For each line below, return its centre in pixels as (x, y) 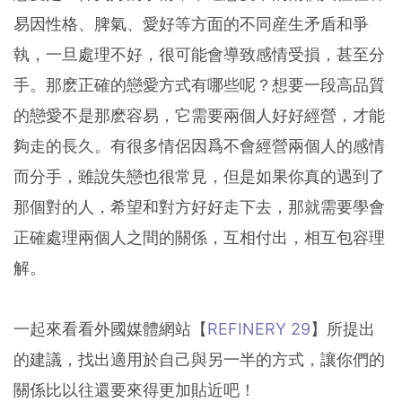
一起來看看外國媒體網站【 (110, 329)
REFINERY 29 (259, 329)
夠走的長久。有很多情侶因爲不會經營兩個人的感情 (199, 146)
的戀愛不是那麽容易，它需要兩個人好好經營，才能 (199, 116)
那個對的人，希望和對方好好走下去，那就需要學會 (199, 207)
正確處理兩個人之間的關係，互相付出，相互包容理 (199, 238)
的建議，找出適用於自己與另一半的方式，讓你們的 (199, 360)
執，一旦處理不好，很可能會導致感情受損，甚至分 (199, 55)
